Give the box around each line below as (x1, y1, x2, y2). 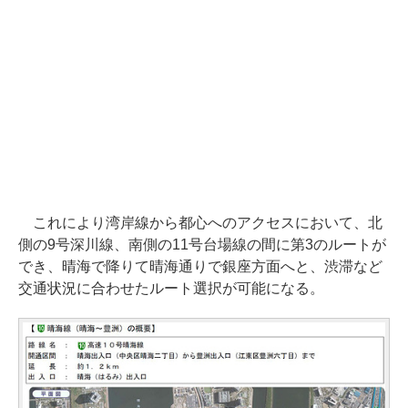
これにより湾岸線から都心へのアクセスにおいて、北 (18, 215, 382, 231)
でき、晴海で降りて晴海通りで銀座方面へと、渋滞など (18, 259, 382, 275)
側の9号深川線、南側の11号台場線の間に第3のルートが (18, 237, 386, 253)
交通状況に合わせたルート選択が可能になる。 (18, 280, 324, 297)
